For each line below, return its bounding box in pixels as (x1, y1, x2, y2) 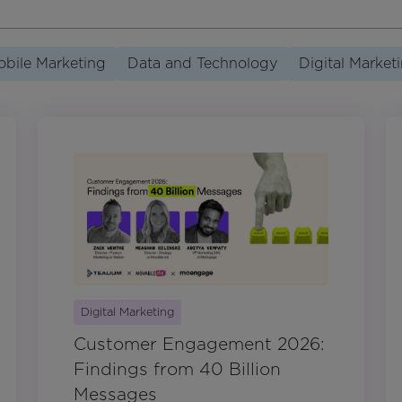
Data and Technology (127, 54, 277, 72)
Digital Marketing (81, 305, 174, 319)
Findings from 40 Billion (74, 359, 281, 380)
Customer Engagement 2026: (74, 334, 325, 355)
